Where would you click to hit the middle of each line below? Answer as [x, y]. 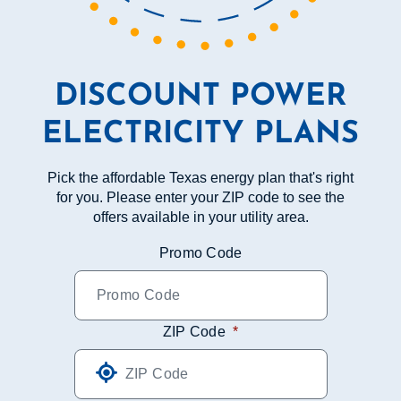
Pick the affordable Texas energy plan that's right [200, 178]
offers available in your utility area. [200, 217]
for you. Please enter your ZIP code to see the [200, 197]
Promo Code [200, 253]
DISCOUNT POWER [200, 97]
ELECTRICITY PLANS [200, 135]
